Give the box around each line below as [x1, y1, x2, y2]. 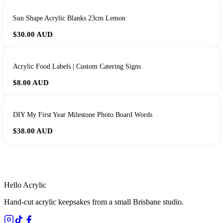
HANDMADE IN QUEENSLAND [23, 153, 114, 159]
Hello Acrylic [4, 181, 46, 190]
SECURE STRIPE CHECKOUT [35, 159, 119, 165]
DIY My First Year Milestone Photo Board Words [13, 111, 152, 119]
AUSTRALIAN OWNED [121, 159, 188, 165]
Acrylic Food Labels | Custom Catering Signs [13, 63, 141, 71]
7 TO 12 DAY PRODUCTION [116, 153, 197, 159]
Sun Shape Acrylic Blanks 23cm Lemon [13, 14, 125, 22]
